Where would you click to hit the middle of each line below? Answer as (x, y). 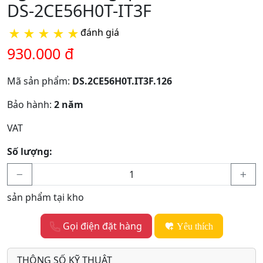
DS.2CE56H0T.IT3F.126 (122, 81)
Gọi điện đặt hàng (101, 226)
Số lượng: (30, 152)
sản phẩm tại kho (45, 198)
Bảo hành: (31, 105)
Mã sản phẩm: (40, 81)
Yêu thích (195, 226)
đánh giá (100, 33)
